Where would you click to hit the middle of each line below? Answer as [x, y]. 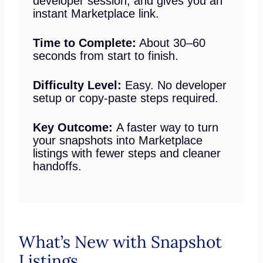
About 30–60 [171, 43]
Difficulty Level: [79, 85]
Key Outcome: [74, 127]
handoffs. [57, 166]
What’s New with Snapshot [120, 242]
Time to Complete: [84, 43]
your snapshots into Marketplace [117, 140]
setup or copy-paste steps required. [125, 98]
